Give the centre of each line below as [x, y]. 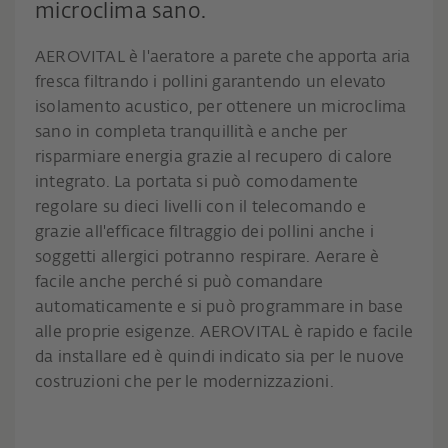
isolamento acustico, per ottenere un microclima [221, 108]
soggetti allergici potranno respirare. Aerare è [207, 258]
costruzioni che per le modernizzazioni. [184, 383]
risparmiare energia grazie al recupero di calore [214, 158]
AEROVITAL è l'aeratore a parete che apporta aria [223, 58]
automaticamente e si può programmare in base [219, 308]
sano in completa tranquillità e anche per [191, 133]
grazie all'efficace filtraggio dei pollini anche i [205, 233]
